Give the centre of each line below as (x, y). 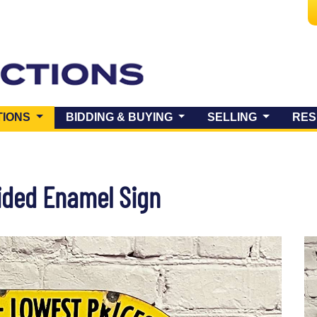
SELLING (234, 117)
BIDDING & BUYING (120, 117)
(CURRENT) (65, 117)
